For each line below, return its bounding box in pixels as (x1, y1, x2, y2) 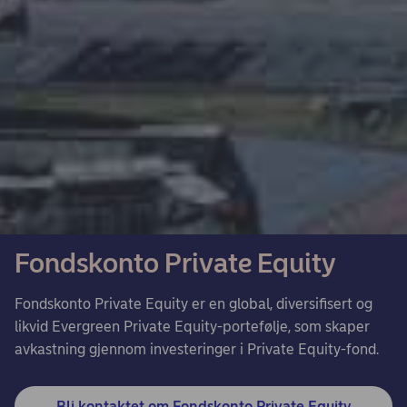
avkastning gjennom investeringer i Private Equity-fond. (15, 341, 379, 358)
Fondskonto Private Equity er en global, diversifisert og (15, 295, 372, 313)
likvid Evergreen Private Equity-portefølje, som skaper (15, 318, 370, 335)
